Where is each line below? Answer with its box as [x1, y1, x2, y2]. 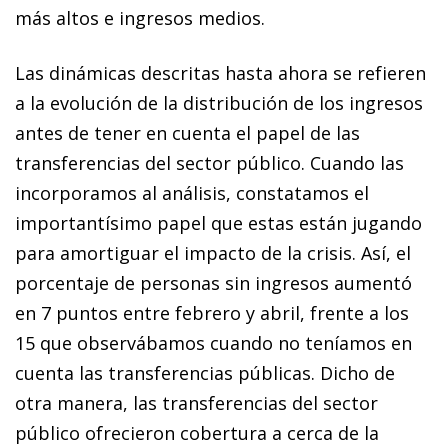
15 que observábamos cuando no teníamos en [15, 330, 412, 355]
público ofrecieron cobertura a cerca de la [15, 420, 379, 445]
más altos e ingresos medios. [15, 5, 265, 30]
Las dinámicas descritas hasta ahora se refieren [15, 60, 426, 85]
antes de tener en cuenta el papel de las [15, 120, 360, 145]
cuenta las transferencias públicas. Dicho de [15, 360, 395, 385]
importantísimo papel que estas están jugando [15, 210, 422, 235]
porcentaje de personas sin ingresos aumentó [15, 270, 412, 295]
